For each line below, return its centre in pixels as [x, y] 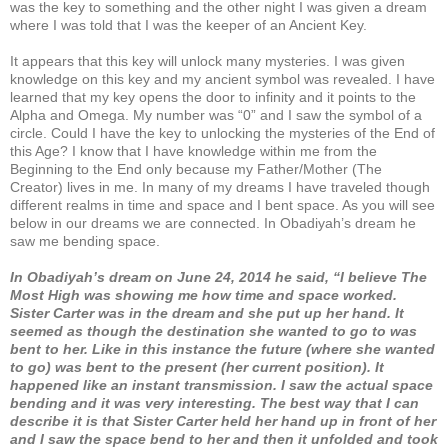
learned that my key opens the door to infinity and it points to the [213, 96]
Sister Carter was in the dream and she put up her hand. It [207, 312]
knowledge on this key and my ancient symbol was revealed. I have [222, 78]
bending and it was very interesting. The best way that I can [214, 402]
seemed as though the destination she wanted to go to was [213, 330]
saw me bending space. [85, 240]
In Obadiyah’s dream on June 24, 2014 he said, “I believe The [218, 276]
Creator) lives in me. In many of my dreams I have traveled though [220, 186]
